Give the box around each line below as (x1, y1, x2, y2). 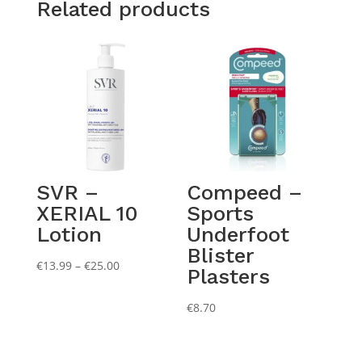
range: (118, 278, 154, 294)
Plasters (187, 264, 271, 289)
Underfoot (187, 222, 290, 247)
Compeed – (187, 180, 303, 205)
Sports (187, 201, 255, 226)
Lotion (36, 222, 102, 247)
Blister (187, 243, 255, 268)
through (118, 320, 162, 336)
